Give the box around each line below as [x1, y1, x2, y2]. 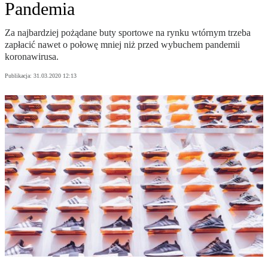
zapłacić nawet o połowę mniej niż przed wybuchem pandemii [5, 39, 240, 50]
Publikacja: [5, 72, 33, 80]
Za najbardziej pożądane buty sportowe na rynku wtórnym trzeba [5, 28, 251, 38]
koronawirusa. [5, 51, 59, 62]
